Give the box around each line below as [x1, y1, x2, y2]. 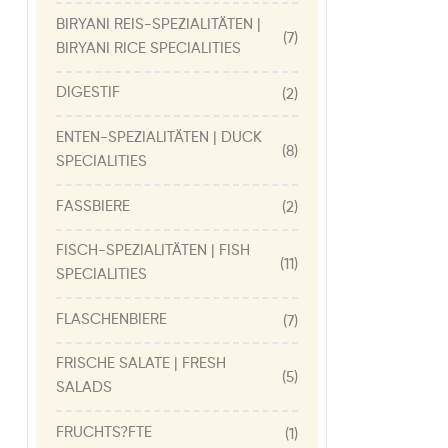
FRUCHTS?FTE [56, 424, 152, 440]
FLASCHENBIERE [56, 311, 167, 327]
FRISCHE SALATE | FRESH [56, 356, 226, 372]
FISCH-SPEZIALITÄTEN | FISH [56, 243, 250, 259]
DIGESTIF [56, 85, 120, 101]
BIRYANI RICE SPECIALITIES [56, 40, 241, 56]
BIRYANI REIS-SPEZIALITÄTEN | [56, 16, 261, 32]
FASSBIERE [56, 198, 130, 214]
